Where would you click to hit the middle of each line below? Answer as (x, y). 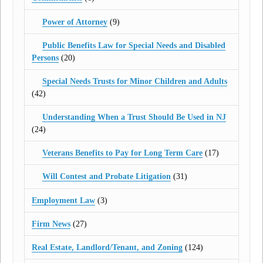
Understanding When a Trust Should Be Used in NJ (134, 117)
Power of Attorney (75, 22)
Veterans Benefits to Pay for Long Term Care (122, 153)
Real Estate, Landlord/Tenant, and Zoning (107, 247)
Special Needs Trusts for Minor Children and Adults (134, 81)
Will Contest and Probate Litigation (106, 177)
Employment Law (64, 200)
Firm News (51, 224)
